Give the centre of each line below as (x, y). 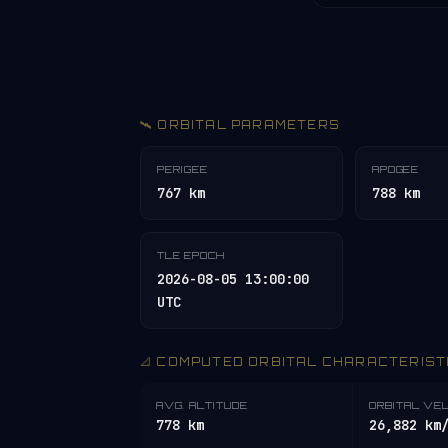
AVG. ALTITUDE (202, 405)
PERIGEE (182, 169)
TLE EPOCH (191, 255)
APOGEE (395, 169)
